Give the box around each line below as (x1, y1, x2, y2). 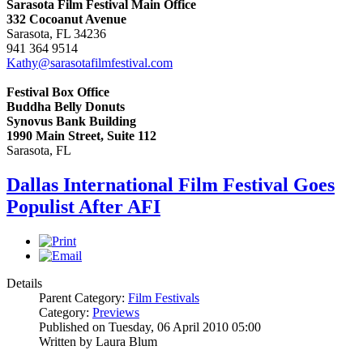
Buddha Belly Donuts (6, 100, 125, 114)
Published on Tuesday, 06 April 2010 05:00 (39, 320, 261, 335)
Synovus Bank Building (6, 114, 136, 129)
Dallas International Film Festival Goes (6, 174, 335, 196)
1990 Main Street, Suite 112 (6, 129, 156, 143)
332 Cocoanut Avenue (6, 12, 126, 27)
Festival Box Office (6, 85, 109, 100)
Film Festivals (128, 291, 199, 305)
